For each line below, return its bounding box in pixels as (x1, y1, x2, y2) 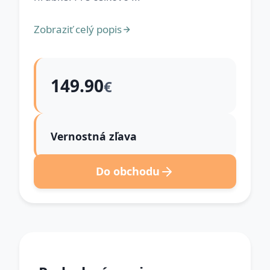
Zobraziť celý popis (34, 22, 122, 36)
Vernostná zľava (51, 129, 137, 143)
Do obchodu (96, 164, 160, 178)
